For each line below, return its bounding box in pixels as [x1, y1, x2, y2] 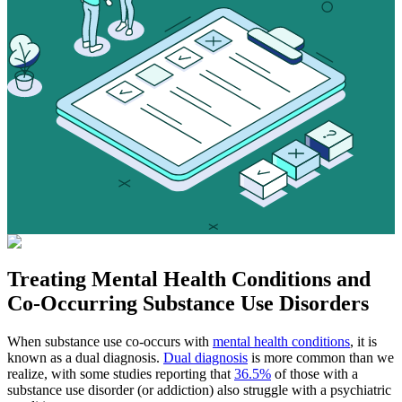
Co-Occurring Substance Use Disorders [7, 292, 369, 316]
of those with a [271, 366, 358, 382]
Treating [7, 267, 92, 292]
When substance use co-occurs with [7, 334, 213, 350]
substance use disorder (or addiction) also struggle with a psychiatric [7, 382, 391, 398]
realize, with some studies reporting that [7, 366, 234, 382]
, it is [350, 334, 377, 350]
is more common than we [248, 350, 394, 366]
